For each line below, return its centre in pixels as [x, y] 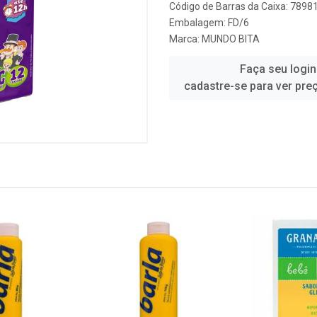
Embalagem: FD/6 [209, 23]
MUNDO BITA [231, 39]
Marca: [185, 39]
